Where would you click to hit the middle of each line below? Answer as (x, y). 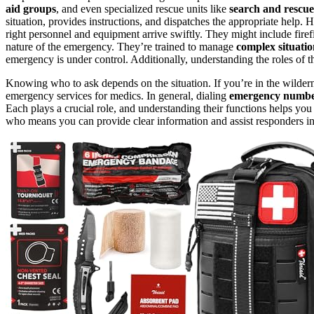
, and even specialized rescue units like (143, 9)
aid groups (31, 9)
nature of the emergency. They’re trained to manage (121, 47)
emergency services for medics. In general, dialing (117, 96)
